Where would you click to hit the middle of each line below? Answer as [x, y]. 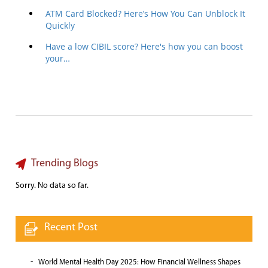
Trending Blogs [65, 163]
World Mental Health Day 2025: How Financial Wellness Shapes [139, 262]
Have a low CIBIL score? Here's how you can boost [144, 46]
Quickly [60, 25]
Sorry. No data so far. [52, 185]
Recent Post [71, 227]
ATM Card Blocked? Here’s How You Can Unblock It [145, 13]
